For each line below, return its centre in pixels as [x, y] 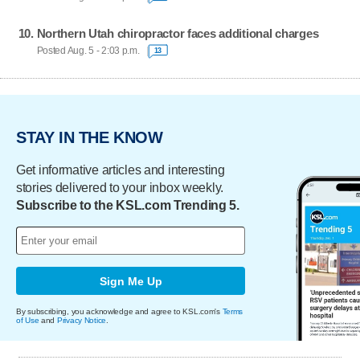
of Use [28, 321]
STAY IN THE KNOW [90, 137]
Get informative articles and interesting [121, 170]
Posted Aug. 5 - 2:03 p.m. [88, 51]
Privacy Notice [82, 321]
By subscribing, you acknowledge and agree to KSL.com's [119, 312]
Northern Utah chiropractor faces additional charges [178, 33]
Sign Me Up [131, 281]
